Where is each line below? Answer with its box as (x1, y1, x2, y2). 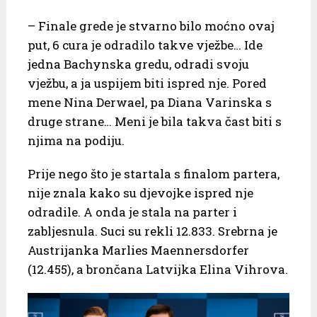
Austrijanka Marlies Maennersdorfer (27, 242, 249, 259)
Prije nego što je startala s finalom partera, (27, 166, 279, 183)
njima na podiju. (27, 132, 125, 149)
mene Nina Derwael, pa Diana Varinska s (27, 94, 272, 111)
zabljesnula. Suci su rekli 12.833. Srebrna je (27, 223, 277, 240)
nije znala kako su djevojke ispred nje (27, 185, 253, 202)
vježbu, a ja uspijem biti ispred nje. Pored (27, 75, 267, 92)
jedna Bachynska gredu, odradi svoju (27, 56, 249, 73)
